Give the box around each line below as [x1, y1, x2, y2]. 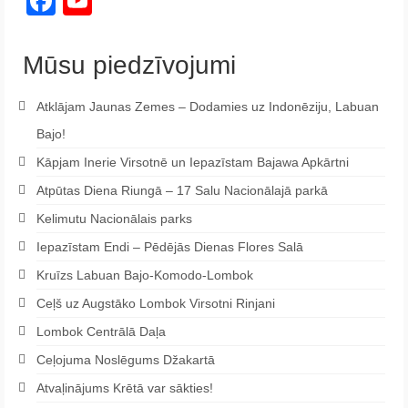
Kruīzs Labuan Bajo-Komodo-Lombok [36, 267, 253, 282]
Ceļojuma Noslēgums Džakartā [36, 352, 215, 367]
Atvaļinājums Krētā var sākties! [36, 380, 213, 395]
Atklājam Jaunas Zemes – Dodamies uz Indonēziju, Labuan [36, 98, 379, 114]
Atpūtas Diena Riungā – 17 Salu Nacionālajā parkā [36, 182, 328, 198]
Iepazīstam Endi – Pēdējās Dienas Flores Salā [36, 239, 303, 254]
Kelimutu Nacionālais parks [36, 210, 192, 226]
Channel [92, 13, 201, 46]
